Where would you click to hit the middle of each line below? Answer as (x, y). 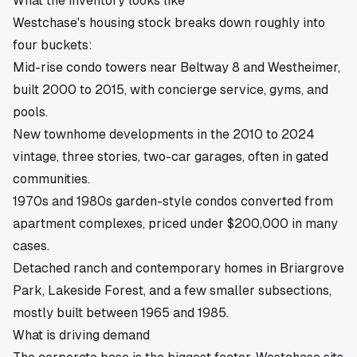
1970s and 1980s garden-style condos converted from (173, 201)
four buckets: (53, 45)
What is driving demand (81, 335)
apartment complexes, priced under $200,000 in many (175, 224)
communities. (51, 179)
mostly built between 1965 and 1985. (121, 313)
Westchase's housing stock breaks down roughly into (169, 23)
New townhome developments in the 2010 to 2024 (164, 134)
